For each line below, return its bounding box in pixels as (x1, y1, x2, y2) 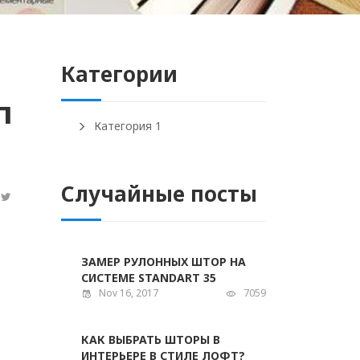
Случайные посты (61, 179, 257, 208)
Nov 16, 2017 (99, 286, 158, 300)
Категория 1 (94, 118, 162, 133)
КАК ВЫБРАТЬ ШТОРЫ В (81, 332, 220, 347)
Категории (61, 59, 178, 88)
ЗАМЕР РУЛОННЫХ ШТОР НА (81, 254, 246, 269)
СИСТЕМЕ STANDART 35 (81, 270, 216, 285)
